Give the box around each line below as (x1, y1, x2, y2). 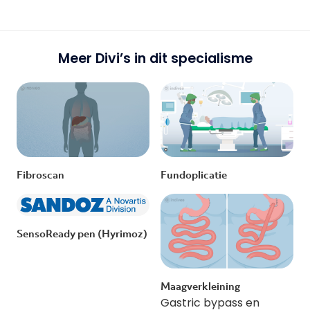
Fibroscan (17, 167, 64, 182)
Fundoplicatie (161, 167, 227, 182)
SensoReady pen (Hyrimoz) (17, 226, 147, 240)
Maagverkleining (161, 279, 240, 293)
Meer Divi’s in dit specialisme (57, 49, 253, 69)
